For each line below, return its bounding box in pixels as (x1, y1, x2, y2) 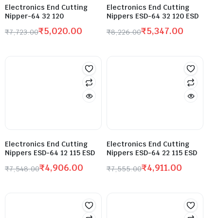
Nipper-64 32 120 (5, 12, 64, 21)
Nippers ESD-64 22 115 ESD (107, 148, 197, 158)
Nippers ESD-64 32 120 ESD (107, 12, 199, 21)
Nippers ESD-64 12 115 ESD (5, 148, 95, 158)
